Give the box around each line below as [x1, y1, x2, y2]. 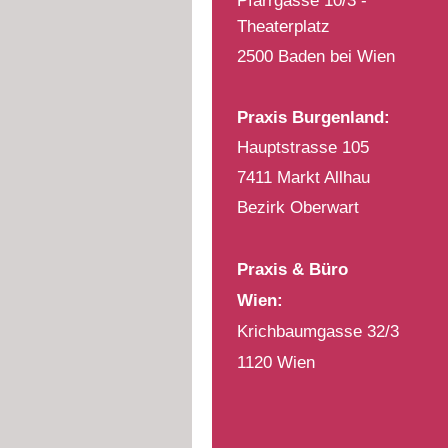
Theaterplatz [237, 16, 330, 36]
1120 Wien [237, 353, 315, 373]
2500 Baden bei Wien [237, 47, 395, 67]
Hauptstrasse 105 [237, 137, 369, 157]
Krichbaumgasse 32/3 [237, 322, 399, 342]
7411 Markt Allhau [237, 167, 370, 187]
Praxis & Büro [237, 259, 348, 279]
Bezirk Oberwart [237, 198, 359, 218]
